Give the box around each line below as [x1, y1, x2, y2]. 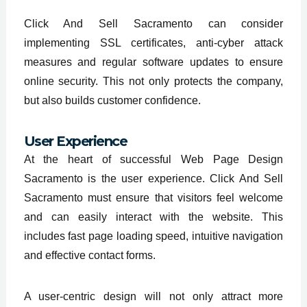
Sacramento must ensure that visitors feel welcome [23, 191, 284, 204]
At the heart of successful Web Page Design [23, 153, 284, 165]
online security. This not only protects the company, [23, 75, 284, 87]
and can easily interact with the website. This [23, 210, 284, 223]
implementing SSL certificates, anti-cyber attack [23, 36, 284, 49]
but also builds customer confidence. [23, 94, 201, 106]
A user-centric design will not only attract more [23, 290, 284, 302]
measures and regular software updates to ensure [23, 56, 284, 68]
